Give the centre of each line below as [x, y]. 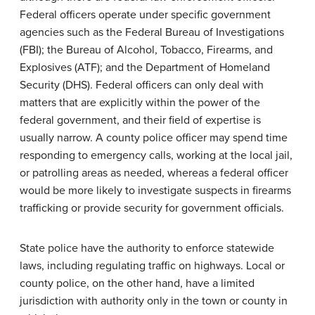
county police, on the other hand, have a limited [137, 283]
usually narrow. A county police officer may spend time [154, 138]
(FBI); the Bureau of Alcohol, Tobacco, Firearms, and [146, 50]
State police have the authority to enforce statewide [147, 248]
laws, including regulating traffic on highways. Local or [152, 266]
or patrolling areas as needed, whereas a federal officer [154, 173]
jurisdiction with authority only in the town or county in [154, 301]
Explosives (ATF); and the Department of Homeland [145, 67]
